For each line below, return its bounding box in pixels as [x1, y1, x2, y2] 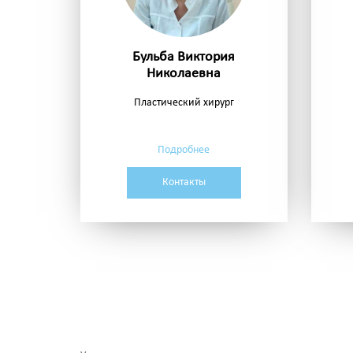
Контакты [162, 176, 206, 189]
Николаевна [147, 66, 221, 82]
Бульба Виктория [132, 50, 236, 65]
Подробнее [158, 144, 210, 157]
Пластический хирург [133, 97, 234, 110]
